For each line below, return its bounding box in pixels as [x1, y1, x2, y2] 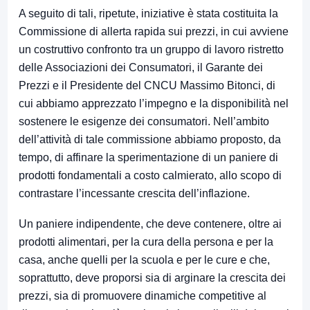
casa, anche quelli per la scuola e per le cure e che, [19, 254, 270, 266]
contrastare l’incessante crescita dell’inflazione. [19, 188, 250, 200]
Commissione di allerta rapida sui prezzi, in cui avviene [19, 26, 289, 38]
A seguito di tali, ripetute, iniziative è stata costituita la [19, 8, 278, 20]
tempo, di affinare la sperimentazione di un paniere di [19, 152, 278, 164]
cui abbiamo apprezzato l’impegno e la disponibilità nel [19, 98, 289, 110]
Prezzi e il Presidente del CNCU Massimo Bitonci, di [19, 80, 275, 92]
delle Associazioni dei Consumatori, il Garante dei [19, 62, 263, 74]
